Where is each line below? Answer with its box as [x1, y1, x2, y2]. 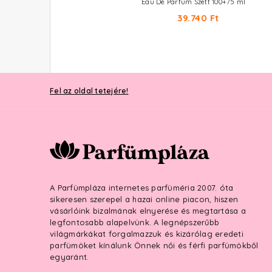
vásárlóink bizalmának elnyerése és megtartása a [50, 206, 246, 216]
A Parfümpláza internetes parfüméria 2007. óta [50, 183, 234, 192]
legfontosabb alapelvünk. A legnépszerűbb [50, 217, 219, 227]
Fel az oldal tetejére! [50, 86, 129, 95]
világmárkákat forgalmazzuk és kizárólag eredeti [50, 229, 243, 239]
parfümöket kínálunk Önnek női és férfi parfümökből [50, 240, 259, 250]
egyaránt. [50, 252, 89, 262]
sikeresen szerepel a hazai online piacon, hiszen [50, 194, 238, 204]
